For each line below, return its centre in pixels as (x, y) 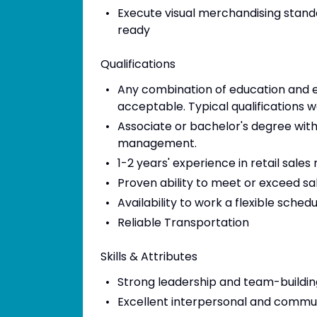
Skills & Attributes (149, 257)
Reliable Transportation (183, 223)
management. (157, 143)
